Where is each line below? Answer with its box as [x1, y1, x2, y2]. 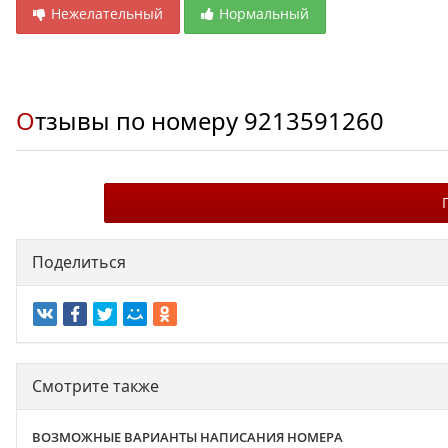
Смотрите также [32, 375, 159, 398]
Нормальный [219, 4, 309, 23]
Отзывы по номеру [35, 105, 244, 137]
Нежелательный [51, 4, 163, 23]
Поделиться [32, 251, 126, 273]
